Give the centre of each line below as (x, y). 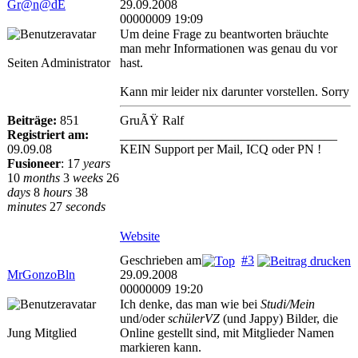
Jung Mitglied (42, 333)
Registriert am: (48, 135)
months (42, 178)
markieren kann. (161, 347)
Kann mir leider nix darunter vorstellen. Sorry (235, 91)
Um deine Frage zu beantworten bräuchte (224, 34)
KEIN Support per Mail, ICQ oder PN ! (221, 149)
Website (140, 236)
